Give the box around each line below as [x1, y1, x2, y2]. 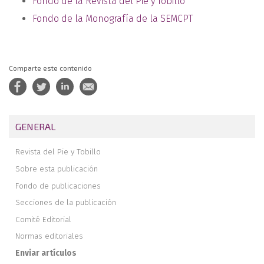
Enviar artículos [15, 247, 77, 258]
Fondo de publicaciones [15, 180, 101, 191]
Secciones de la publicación [15, 197, 117, 208]
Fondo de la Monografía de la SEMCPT [32, 13, 193, 24]
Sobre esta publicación [15, 163, 98, 174]
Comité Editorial [15, 214, 72, 225]
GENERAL [15, 120, 57, 132]
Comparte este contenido [9, 64, 92, 72]
